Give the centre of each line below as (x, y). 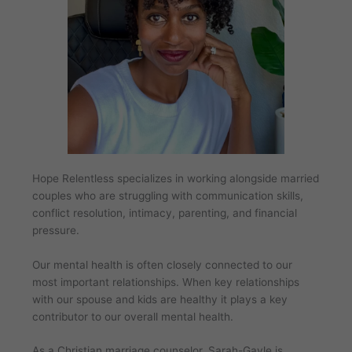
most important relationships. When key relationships (165, 282)
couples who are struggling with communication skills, (167, 195)
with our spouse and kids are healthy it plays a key (159, 299)
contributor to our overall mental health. (132, 316)
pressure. (55, 230)
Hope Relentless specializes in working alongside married (175, 178)
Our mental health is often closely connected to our (162, 264)
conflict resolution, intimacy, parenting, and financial (164, 213)
